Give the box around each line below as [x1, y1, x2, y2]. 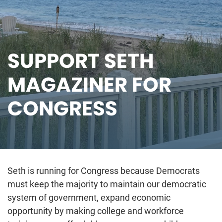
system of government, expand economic [7, 191, 170, 203]
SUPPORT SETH [7, 47, 154, 75]
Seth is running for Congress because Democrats [7, 164, 200, 176]
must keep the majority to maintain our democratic [7, 177, 206, 190]
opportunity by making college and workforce [7, 204, 184, 217]
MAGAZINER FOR [7, 70, 171, 99]
